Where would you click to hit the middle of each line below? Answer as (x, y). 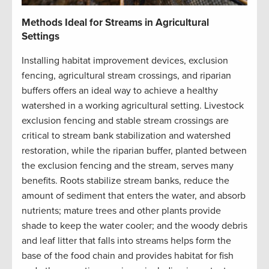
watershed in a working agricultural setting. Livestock (133, 106)
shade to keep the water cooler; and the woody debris (134, 226)
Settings (41, 37)
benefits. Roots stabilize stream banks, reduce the (125, 181)
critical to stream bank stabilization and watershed (126, 136)
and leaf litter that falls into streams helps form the (126, 241)
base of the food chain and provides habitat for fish (128, 256)
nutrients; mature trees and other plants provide (121, 211)
